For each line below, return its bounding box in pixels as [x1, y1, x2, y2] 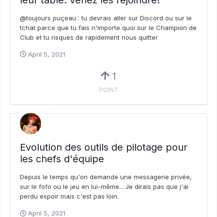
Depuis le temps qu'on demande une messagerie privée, [20, 173, 192, 181]
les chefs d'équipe [20, 153, 104, 165]
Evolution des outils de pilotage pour [20, 141, 187, 154]
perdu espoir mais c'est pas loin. [20, 192, 119, 201]
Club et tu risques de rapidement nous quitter [20, 33, 158, 41]
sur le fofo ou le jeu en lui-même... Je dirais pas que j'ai [20, 183, 188, 191]
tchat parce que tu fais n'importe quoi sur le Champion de [20, 23, 197, 31]
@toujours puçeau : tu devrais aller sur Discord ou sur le [20, 14, 192, 22]
